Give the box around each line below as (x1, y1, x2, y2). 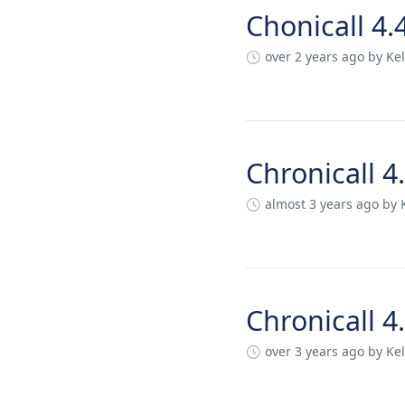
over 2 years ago (265, 48, 364, 65)
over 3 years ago (265, 343, 364, 360)
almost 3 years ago (265, 195, 379, 212)
